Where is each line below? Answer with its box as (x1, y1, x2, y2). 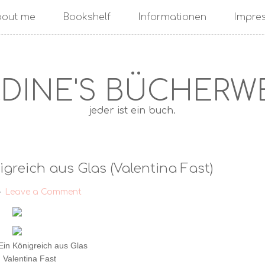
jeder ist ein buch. (89, 105, 176, 116)
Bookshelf (62, 12, 111, 22)
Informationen (137, 12, 206, 22)
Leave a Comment (4, 188, 82, 196)
